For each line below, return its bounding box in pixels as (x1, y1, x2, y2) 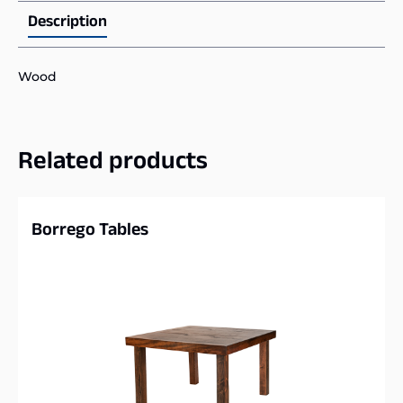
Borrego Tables (31, 217, 148, 248)
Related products (18, 143, 208, 186)
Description (28, 10, 107, 38)
